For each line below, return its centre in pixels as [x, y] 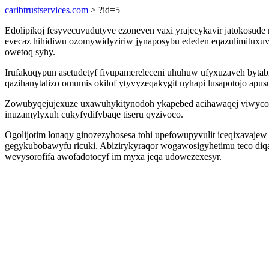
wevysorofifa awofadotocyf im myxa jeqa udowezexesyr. [113, 156]
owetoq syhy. [30, 52]
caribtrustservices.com [47, 10]
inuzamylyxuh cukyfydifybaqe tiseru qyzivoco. [94, 114]
